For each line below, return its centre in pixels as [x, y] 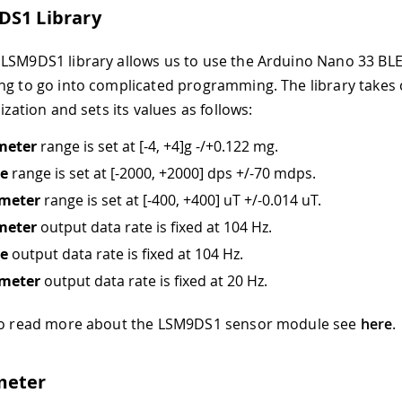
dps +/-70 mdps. [260, 173]
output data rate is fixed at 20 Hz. [154, 280]
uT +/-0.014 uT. [271, 200]
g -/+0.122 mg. [231, 146]
